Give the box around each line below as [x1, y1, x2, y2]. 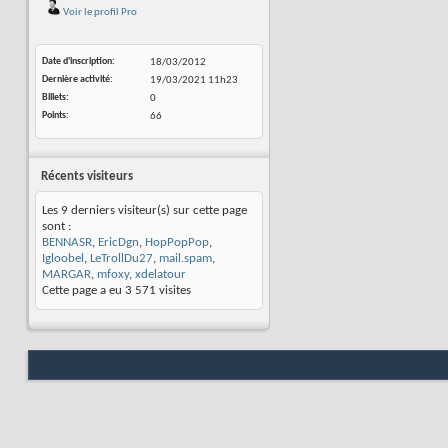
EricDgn [98, 236, 139, 249]
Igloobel [42, 252, 84, 265]
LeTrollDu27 [90, 252, 153, 265]
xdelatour [135, 268, 186, 281]
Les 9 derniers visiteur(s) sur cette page [42, 204, 247, 217]
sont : [42, 220, 71, 233]
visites [156, 284, 191, 297]
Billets [42, 92, 66, 103]
